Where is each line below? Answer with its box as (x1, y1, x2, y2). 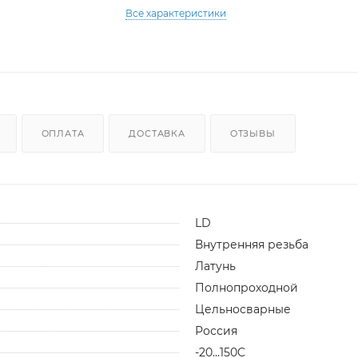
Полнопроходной (195, 280, 298, 295)
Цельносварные (195, 301, 291, 316)
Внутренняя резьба (195, 237, 308, 252)
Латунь (195, 258, 236, 273)
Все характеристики (125, 7, 227, 19)
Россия (195, 323, 237, 338)
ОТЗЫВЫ (229, 127, 276, 139)
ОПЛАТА (41, 127, 85, 139)
